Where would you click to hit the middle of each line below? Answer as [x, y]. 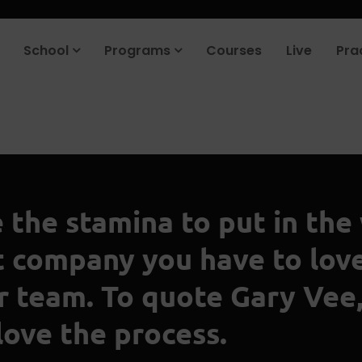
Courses [234, 51]
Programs [139, 51]
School [48, 51]
